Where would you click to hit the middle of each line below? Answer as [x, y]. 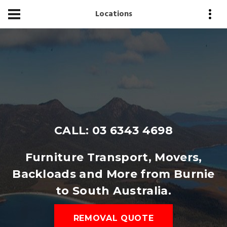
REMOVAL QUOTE [113, 218]
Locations [113, 14]
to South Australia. [113, 191]
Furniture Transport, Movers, [113, 157]
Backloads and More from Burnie [113, 174]
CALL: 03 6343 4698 [113, 130]
